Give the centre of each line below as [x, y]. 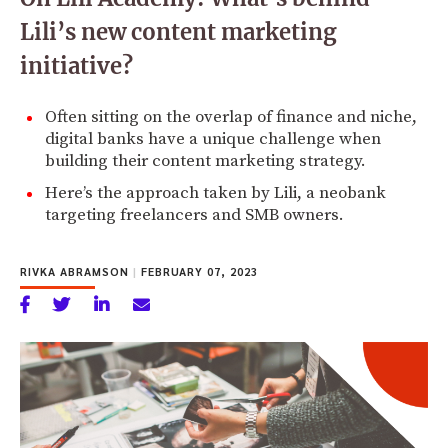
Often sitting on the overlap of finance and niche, [231, 116]
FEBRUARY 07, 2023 [197, 271]
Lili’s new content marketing [178, 31]
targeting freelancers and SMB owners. [194, 214]
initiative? [76, 65]
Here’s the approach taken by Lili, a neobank [215, 192]
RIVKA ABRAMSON [76, 271]
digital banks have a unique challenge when [213, 138]
